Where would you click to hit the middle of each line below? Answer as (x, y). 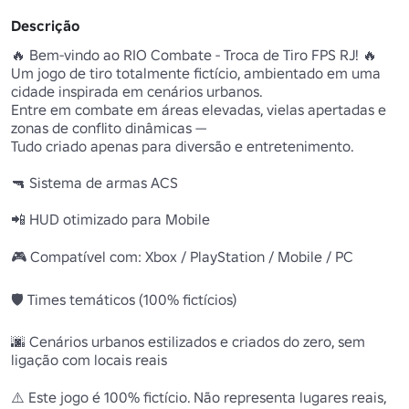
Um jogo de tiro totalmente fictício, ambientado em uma (196, 73)
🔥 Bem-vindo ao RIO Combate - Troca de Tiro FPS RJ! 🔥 (194, 55)
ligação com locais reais (91, 360)
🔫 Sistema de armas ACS (94, 183)
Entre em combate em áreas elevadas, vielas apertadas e (199, 110)
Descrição (45, 26)
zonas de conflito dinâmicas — (110, 128)
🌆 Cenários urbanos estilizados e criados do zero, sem (188, 342)
